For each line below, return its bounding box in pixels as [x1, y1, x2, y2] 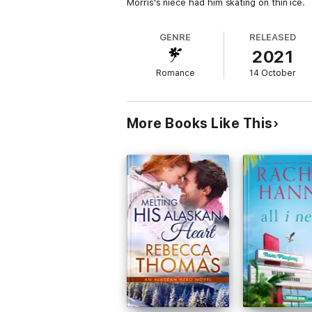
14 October [249, 68, 297, 78]
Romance [155, 68, 195, 78]
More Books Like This [127, 115, 273, 132]
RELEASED [249, 32, 296, 42]
